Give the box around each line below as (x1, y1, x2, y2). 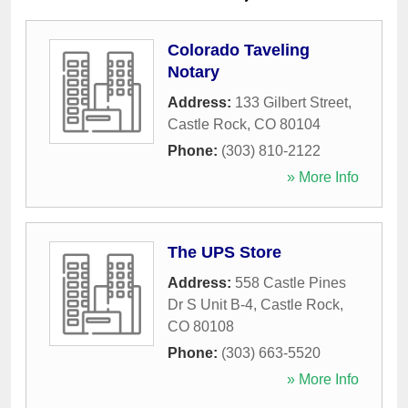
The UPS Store (168, 243, 281, 262)
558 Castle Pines (235, 275, 346, 291)
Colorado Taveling (168, 41, 310, 60)
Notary (168, 63, 219, 82)
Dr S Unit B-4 (168, 297, 253, 313)
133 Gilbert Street (235, 95, 348, 111)
